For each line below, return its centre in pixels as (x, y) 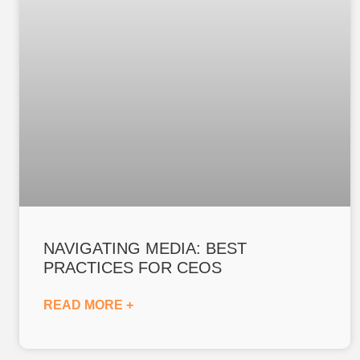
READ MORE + (89, 305)
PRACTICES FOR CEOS (133, 267)
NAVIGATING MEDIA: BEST (145, 248)
